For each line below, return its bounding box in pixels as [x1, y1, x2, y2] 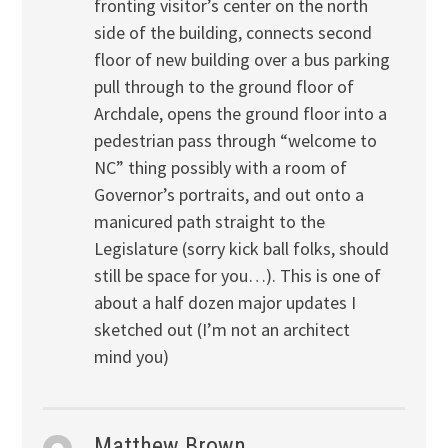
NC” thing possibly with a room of [93, 156, 347, 180]
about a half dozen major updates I [93, 291, 356, 315]
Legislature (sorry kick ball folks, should [93, 237, 389, 261]
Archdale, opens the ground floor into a [93, 102, 387, 126]
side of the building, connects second [93, 21, 372, 45]
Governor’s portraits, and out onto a [93, 183, 364, 207]
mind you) [93, 345, 169, 369]
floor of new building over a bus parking [93, 48, 390, 72]
